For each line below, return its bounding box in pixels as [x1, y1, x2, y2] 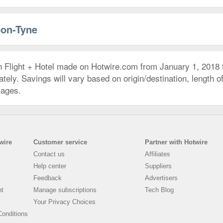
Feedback [33, 174, 62, 182]
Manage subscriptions [33, 186, 97, 194]
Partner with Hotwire [145, 138, 208, 146]
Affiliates [145, 150, 171, 158]
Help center [33, 162, 67, 170]
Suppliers [145, 162, 172, 170]
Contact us [33, 150, 65, 158]
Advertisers [145, 174, 178, 182]
